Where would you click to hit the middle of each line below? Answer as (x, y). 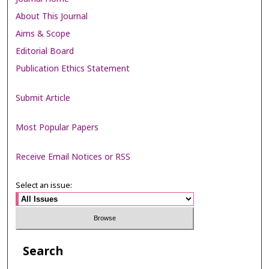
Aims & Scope (43, 34)
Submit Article (43, 98)
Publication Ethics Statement (73, 68)
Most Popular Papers (57, 128)
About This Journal (52, 16)
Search (43, 252)
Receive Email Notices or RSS (73, 157)
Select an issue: (44, 185)
